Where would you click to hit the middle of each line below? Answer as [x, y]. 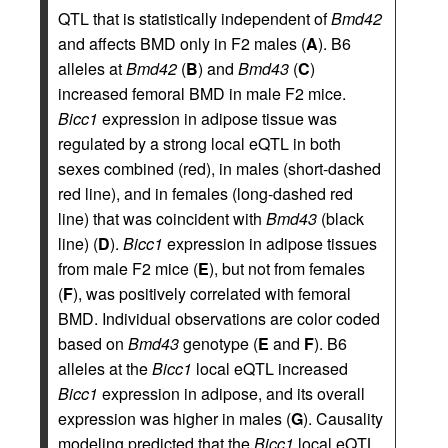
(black [340, 218]
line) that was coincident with [162, 218]
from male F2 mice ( [128, 268]
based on [93, 343]
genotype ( [218, 343]
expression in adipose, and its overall [231, 393]
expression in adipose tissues [270, 243]
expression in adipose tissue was [217, 118]
